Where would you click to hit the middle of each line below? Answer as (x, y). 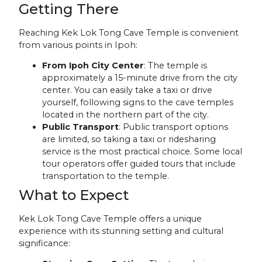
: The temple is (176, 65)
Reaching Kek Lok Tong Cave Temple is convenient (129, 32)
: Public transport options (174, 127)
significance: (45, 243)
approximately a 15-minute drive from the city (140, 77)
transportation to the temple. (106, 176)
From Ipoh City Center (93, 65)
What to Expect (74, 195)
